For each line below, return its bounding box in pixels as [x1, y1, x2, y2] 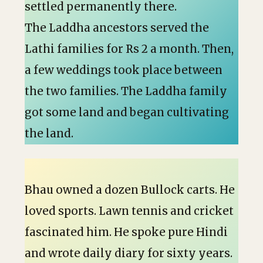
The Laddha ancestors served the [25, 21, 209, 35]
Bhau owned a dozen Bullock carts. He [25, 183, 235, 197]
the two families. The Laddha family [25, 85, 227, 98]
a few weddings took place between [25, 63, 222, 77]
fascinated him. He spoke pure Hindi [25, 225, 228, 239]
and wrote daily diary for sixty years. [25, 247, 232, 260]
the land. [25, 127, 73, 140]
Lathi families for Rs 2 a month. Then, [25, 42, 234, 56]
